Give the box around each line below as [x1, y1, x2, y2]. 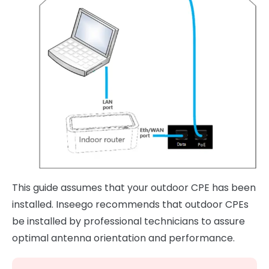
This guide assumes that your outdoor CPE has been [12, 181, 256, 195]
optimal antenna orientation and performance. [12, 231, 235, 246]
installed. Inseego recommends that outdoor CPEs [12, 198, 249, 212]
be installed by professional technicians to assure [12, 214, 245, 229]
